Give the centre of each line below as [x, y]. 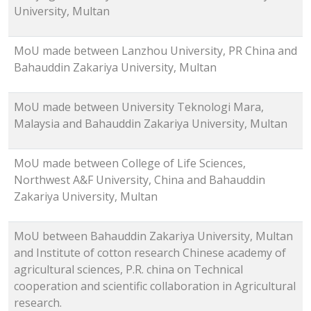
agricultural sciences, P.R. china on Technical [128, 270]
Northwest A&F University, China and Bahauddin [140, 180]
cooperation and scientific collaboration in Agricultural [155, 286]
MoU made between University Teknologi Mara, [139, 107]
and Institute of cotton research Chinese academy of [150, 253]
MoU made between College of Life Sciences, [130, 163]
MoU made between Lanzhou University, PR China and [155, 51]
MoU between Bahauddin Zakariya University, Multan [153, 236]
